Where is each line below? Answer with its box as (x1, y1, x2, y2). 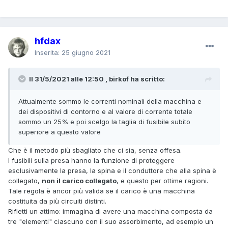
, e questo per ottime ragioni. (117, 176, 208, 185)
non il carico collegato (42, 176, 117, 185)
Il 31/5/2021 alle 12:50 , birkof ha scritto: (29, 74, 165, 83)
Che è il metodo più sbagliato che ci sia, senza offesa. (8, 146, 182, 154)
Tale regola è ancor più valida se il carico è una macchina (8, 186, 195, 195)
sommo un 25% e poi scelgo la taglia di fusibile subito (18, 117, 190, 126)
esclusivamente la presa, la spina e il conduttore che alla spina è (8, 166, 216, 175)
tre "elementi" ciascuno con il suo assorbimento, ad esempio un (8, 217, 213, 225)
